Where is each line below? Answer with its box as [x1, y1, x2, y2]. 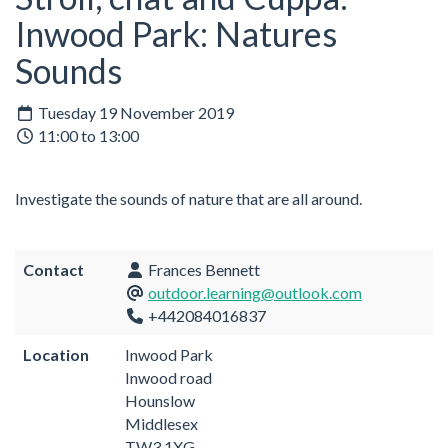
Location [23, 344, 89, 364]
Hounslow [125, 390, 195, 410]
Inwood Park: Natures [15, 13, 337, 55]
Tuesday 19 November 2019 [35, 102, 234, 122]
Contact [23, 259, 84, 279]
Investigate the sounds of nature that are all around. [15, 188, 362, 208]
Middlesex [125, 413, 198, 433]
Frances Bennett [145, 259, 260, 279]
